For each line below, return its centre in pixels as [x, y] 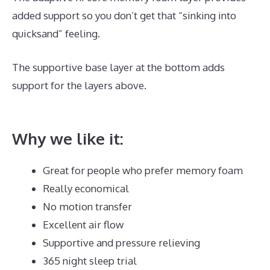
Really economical [86, 189]
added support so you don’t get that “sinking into [124, 16]
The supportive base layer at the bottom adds [118, 67]
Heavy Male [40, 103]
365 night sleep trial [90, 261]
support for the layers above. [80, 85]
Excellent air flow [83, 225]
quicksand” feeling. [56, 34]
